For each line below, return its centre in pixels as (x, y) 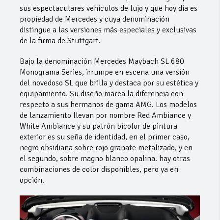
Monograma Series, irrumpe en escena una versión (105, 72)
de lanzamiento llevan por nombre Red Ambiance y (105, 116)
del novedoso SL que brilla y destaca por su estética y (109, 83)
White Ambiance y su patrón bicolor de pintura (98, 126)
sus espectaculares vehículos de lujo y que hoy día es (109, 9)
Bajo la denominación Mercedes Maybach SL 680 (102, 62)
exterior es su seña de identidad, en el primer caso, (105, 137)
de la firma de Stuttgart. (60, 41)
